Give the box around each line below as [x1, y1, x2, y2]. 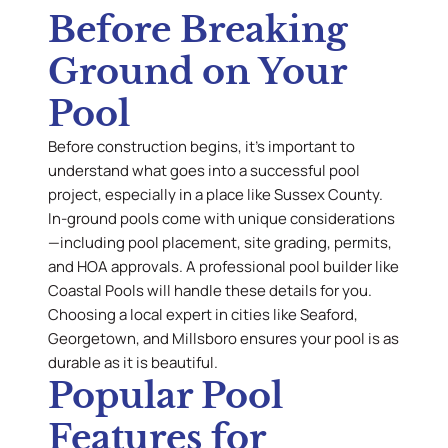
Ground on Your [48, 50, 346, 94]
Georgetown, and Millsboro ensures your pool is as [48, 328, 399, 350]
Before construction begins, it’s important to [48, 136, 355, 158]
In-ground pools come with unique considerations [48, 208, 395, 230]
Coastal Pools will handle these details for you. [48, 280, 372, 302]
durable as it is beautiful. [48, 352, 218, 374]
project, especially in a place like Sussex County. [48, 184, 383, 206]
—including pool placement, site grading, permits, [48, 232, 392, 254]
